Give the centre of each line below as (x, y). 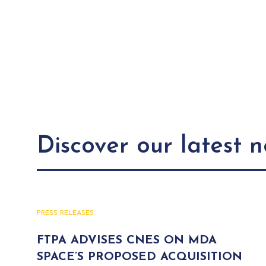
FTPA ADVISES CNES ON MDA (127, 240)
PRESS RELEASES (65, 213)
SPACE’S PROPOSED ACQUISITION (140, 257)
